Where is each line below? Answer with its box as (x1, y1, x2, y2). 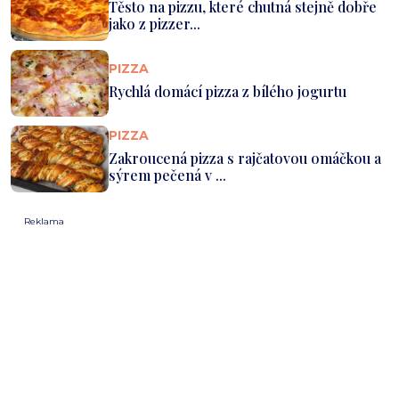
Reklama (24, 215, 64, 227)
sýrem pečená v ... (109, 166, 226, 185)
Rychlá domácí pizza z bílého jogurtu (109, 81, 346, 101)
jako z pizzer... (109, 14, 200, 34)
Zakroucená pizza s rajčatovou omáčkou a (109, 149, 381, 168)
